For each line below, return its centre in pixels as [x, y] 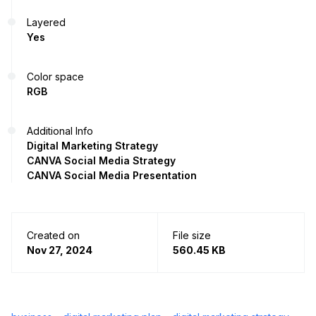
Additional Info [60, 130]
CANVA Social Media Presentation [112, 175]
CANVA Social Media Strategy [101, 160]
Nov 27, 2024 [60, 250]
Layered [46, 22]
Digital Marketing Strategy [92, 145]
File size [192, 235]
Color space [55, 76]
